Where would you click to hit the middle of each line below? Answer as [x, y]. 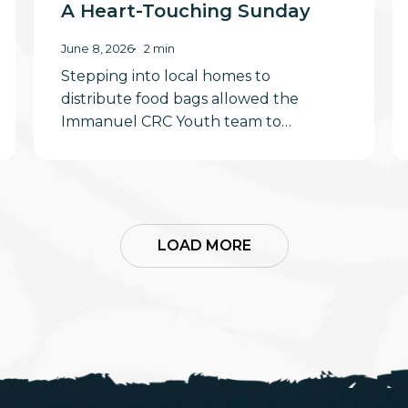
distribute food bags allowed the [179, 99]
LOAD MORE [204, 246]
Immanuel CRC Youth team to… [176, 122]
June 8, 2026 [97, 49]
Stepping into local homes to [165, 76]
